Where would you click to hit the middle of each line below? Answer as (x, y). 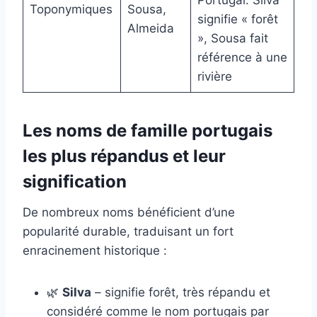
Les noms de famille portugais (148, 130)
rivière (214, 76)
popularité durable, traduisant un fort (128, 231)
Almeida (150, 28)
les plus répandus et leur (124, 156)
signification (75, 181)
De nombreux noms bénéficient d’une (129, 212)
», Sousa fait (232, 38)
